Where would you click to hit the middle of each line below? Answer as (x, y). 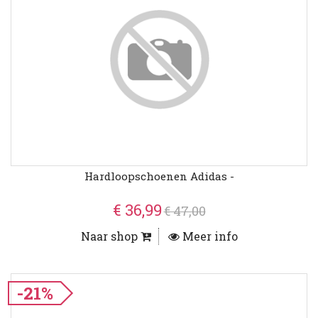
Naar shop (110, 236)
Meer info (208, 236)
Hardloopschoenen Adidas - (159, 176)
